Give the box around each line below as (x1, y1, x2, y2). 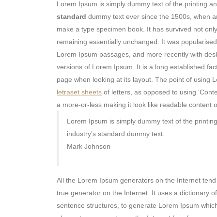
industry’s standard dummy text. (67, 129, 165, 138)
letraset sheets (57, 88, 102, 96)
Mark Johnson (67, 142, 110, 150)
